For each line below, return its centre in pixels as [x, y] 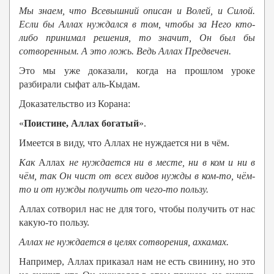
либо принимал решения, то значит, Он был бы [137, 38]
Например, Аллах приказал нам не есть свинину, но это [137, 262]
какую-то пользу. [54, 223]
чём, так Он [46, 176]
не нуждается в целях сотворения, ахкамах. [136, 242]
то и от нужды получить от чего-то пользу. [114, 190]
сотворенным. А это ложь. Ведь [89, 51]
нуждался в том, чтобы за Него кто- [171, 24]
